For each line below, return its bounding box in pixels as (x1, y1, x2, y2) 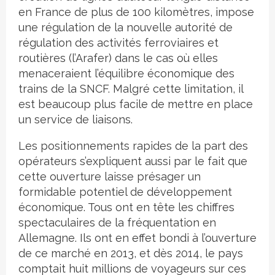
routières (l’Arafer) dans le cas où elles (18, 52, 218, 65)
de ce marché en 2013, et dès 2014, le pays (18, 247, 243, 260)
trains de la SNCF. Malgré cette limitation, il (18, 82, 243, 96)
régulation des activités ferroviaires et (18, 36, 219, 50)
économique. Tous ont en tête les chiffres (18, 201, 234, 214)
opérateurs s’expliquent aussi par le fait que (18, 155, 247, 168)
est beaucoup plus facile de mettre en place (18, 98, 253, 111)
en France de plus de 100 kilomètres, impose (18, 6, 254, 19)
